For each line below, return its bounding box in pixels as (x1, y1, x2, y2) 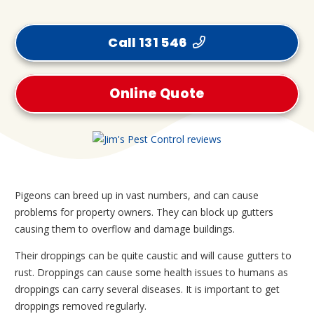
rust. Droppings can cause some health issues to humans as (15, 266, 288, 280)
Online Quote (109, 84, 205, 104)
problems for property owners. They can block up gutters (15, 205, 273, 219)
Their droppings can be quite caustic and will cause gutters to (15, 249, 292, 263)
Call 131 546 (108, 34, 187, 52)
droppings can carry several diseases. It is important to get (15, 282, 280, 296)
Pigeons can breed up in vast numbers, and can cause (15, 189, 259, 203)
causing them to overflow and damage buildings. (15, 222, 235, 236)
